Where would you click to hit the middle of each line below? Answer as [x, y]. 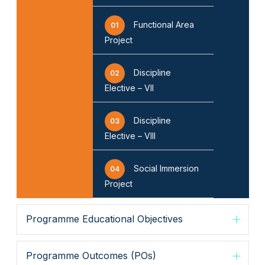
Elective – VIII [130, 135]
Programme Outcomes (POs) [91, 256]
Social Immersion [166, 168]
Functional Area [164, 24]
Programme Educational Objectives [104, 219]
